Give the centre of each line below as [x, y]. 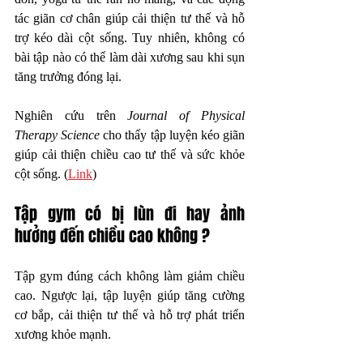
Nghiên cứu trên [71, 115]
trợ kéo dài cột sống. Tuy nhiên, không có [130, 37]
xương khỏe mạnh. [63, 334]
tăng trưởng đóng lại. [68, 76]
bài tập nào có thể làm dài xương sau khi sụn [130, 57]
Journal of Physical [186, 115]
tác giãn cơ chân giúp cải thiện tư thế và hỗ [130, 18]
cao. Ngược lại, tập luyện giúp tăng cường [130, 295]
